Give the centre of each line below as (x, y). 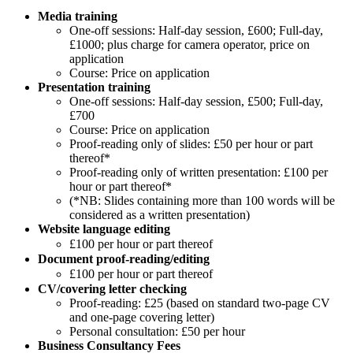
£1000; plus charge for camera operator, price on (190, 45)
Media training (78, 17)
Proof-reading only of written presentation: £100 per (199, 173)
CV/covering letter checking (112, 289)
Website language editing (104, 229)
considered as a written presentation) (160, 215)
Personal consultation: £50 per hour (157, 332)
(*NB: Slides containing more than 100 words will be (202, 201)
